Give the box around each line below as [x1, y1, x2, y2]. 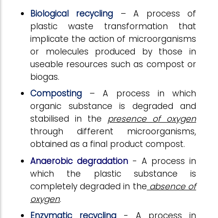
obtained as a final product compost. [30, 138, 187, 150]
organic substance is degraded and [30, 100, 196, 112]
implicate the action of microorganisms [30, 33, 196, 45]
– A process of [113, 7, 197, 19]
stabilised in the [30, 113, 108, 125]
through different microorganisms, [30, 126, 196, 138]
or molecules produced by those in [30, 45, 196, 57]
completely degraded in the [30, 180, 147, 192]
